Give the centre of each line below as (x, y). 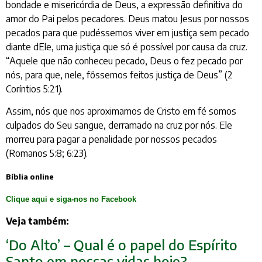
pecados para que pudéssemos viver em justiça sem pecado (127, 33)
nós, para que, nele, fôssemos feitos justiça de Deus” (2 (119, 75)
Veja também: (37, 221)
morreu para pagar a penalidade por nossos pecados (111, 139)
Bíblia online (30, 176)
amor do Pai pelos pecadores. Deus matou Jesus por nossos (127, 19)
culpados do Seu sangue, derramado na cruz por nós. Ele (119, 125)
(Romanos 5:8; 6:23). (47, 154)
